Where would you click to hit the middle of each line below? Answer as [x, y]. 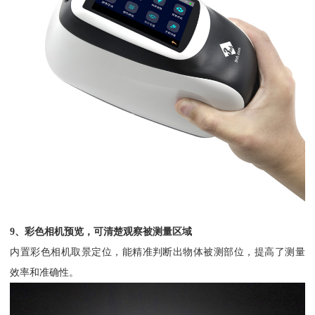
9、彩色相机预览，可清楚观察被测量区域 [101, 232]
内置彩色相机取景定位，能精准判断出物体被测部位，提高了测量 [157, 252]
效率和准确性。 [45, 272]
